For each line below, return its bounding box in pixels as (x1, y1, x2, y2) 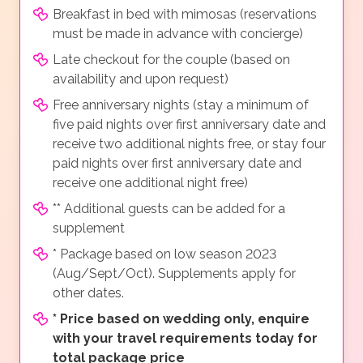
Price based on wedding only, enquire (60, 311, 310, 327)
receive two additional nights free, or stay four (53, 136, 326, 152)
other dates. (53, 285, 124, 301)
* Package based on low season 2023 (53, 246, 276, 263)
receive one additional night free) (53, 175, 248, 191)
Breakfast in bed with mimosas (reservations (53, 6, 317, 23)
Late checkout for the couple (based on (53, 52, 290, 68)
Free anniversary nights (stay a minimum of (53, 97, 309, 113)
